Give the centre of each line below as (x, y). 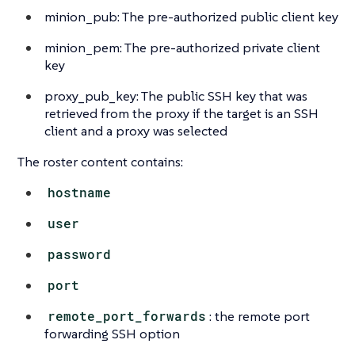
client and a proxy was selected (136, 130)
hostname (80, 192)
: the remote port (260, 316)
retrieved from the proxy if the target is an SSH (181, 113)
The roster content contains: (100, 161)
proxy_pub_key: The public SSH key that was (176, 95)
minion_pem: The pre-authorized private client (182, 47)
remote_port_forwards (127, 315)
